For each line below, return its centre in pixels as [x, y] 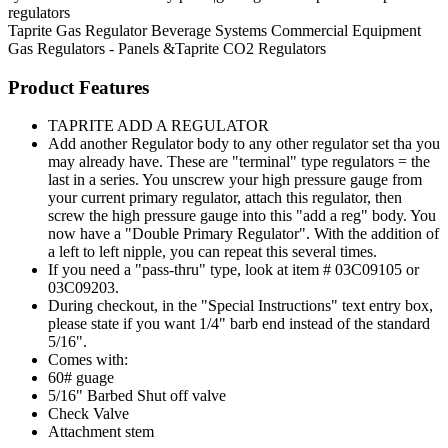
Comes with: [88, 360]
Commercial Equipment [346, 30]
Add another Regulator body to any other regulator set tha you [244, 144]
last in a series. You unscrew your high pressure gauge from [235, 180]
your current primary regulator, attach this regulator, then [225, 198]
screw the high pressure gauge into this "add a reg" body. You [242, 216]
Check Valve [88, 414]
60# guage [81, 378]
